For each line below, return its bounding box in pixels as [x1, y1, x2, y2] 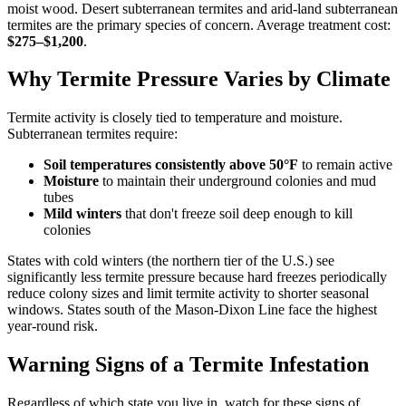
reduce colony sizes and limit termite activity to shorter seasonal [7, 285, 369, 302]
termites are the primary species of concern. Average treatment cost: [7, 16, 391, 33]
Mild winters [43, 206, 121, 222]
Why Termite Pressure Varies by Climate [7, 67, 391, 92]
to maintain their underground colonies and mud [99, 173, 376, 189]
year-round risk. [7, 318, 98, 334]
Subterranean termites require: [7, 126, 178, 142]
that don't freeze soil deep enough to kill [121, 206, 353, 222]
